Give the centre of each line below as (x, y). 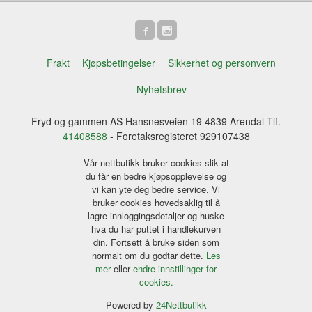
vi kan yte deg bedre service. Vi (156, 189)
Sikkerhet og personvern (222, 62)
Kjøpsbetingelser (119, 62)
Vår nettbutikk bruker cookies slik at (156, 162)
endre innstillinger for (175, 268)
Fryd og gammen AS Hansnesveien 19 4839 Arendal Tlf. (156, 122)
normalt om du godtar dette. (149, 255)
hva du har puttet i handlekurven (156, 228)
